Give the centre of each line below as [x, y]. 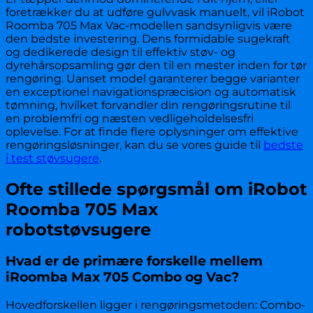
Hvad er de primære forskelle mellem [134, 261]
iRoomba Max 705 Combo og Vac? [122, 277]
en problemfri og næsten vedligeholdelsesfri [130, 118]
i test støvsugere [52, 158]
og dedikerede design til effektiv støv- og [121, 52]
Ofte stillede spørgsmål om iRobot [156, 189]
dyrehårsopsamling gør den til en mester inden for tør [156, 65]
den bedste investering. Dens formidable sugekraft [148, 38]
